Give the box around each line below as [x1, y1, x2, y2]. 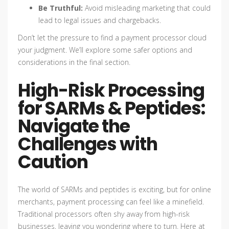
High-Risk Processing [18, 78, 204, 103]
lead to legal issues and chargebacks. [38, 15, 161, 26]
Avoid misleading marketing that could [83, 3, 211, 13]
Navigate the [18, 113, 130, 139]
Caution [18, 149, 88, 175]
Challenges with [18, 131, 157, 157]
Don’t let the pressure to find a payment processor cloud [18, 33, 207, 43]
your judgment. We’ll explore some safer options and [18, 45, 192, 55]
